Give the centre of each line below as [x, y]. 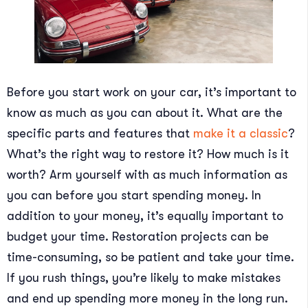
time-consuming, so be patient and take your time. [151, 257]
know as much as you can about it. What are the [145, 113]
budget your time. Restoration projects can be [138, 237]
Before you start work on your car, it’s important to [152, 92]
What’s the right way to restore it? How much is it [148, 154]
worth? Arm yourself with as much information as [147, 175]
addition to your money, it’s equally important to [145, 216]
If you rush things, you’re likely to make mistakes [144, 278]
